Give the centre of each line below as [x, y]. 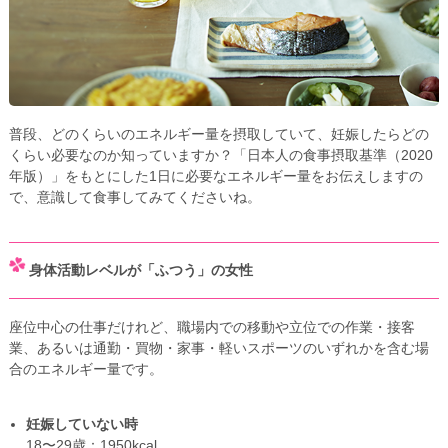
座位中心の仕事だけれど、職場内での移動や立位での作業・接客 [211, 326]
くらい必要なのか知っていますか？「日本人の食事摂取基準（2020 [220, 154]
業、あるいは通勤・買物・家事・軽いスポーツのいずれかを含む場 [218, 347]
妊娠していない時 [82, 424]
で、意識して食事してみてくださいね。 [134, 196]
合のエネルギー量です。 [85, 368]
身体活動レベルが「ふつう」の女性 [140, 270]
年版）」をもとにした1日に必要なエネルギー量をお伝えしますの [215, 175]
